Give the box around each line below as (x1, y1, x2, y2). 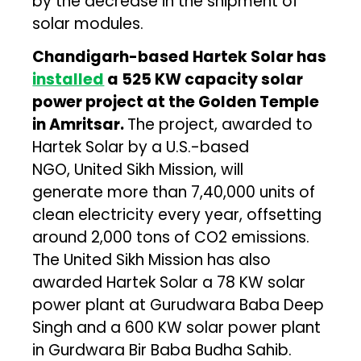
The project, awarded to (127, 113, 313, 135)
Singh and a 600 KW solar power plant (32, 316, 322, 338)
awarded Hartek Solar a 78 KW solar (32, 271, 306, 293)
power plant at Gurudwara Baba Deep (32, 293, 325, 316)
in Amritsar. (32, 113, 128, 135)
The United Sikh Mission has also (32, 248, 272, 271)
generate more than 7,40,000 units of (32, 180, 316, 203)
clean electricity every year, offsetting (32, 203, 322, 226)
